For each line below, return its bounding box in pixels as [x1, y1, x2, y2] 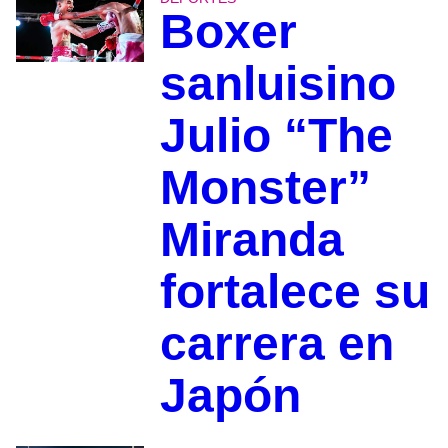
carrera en [159, 317, 394, 371]
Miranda [159, 213, 344, 267]
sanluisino [159, 57, 396, 111]
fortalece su [159, 265, 430, 319]
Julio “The [159, 109, 393, 163]
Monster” [159, 161, 371, 215]
